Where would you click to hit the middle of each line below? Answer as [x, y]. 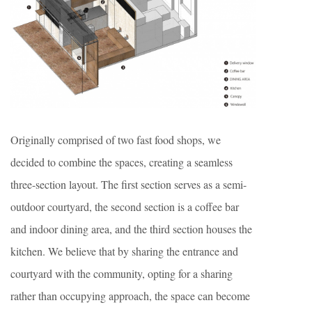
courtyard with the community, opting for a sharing [122, 273]
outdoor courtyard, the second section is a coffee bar [125, 206]
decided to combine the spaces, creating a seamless [122, 162]
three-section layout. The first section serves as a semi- [128, 184]
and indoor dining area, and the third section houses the [131, 228]
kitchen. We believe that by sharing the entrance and [124, 251]
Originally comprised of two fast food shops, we [116, 139]
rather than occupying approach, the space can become [130, 295]
